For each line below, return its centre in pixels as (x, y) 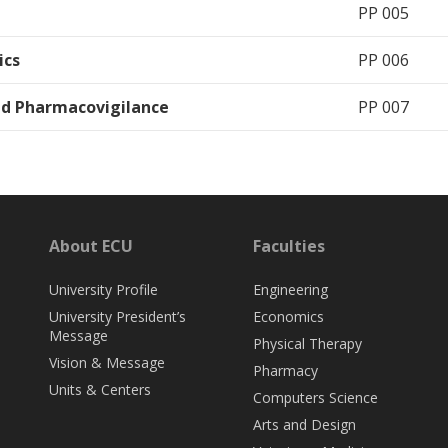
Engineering (290, 290)
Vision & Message (107, 363)
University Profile (104, 290)
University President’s (118, 317)
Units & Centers (100, 390)
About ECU (91, 246)
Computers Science (315, 398)
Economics (288, 317)
